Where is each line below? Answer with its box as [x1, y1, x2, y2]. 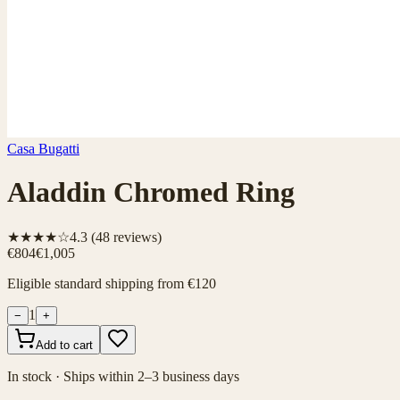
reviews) [110, 229, 162, 245]
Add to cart [36, 337, 93, 352]
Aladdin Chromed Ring [7, 176, 295, 209]
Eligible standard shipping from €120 [7, 275, 216, 291]
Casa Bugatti [7, 141, 79, 156]
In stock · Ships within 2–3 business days [7, 368, 239, 384]
